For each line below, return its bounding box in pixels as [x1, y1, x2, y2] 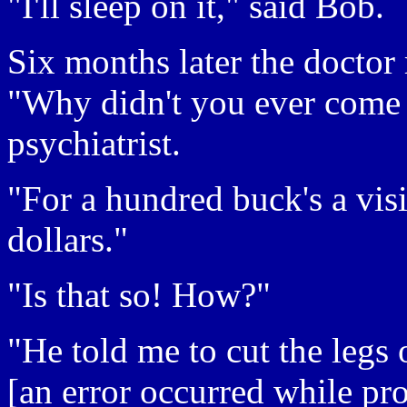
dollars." [7, 220, 128, 259]
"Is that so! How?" [7, 275, 271, 314]
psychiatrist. [7, 124, 181, 163]
